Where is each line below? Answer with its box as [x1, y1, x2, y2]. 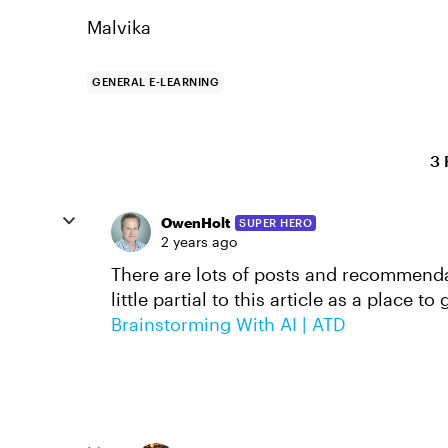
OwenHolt [161, 214, 230, 231]
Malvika [87, 16, 151, 38]
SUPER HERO [239, 215, 312, 229]
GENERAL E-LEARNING [92, 75, 219, 88]
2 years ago [161, 233, 237, 250]
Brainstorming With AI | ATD [111, 313, 346, 335]
